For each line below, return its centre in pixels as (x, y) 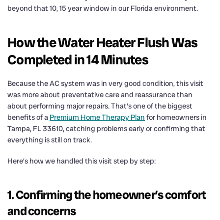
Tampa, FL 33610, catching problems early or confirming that (106, 128)
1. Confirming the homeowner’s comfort (107, 194)
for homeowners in (176, 117)
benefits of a (28, 117)
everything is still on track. (50, 140)
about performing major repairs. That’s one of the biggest (100, 106)
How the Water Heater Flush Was (103, 42)
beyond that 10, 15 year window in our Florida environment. (103, 8)
